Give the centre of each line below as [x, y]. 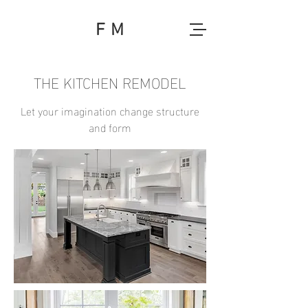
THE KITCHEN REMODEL [110, 81]
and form [110, 127]
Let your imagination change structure [110, 110]
